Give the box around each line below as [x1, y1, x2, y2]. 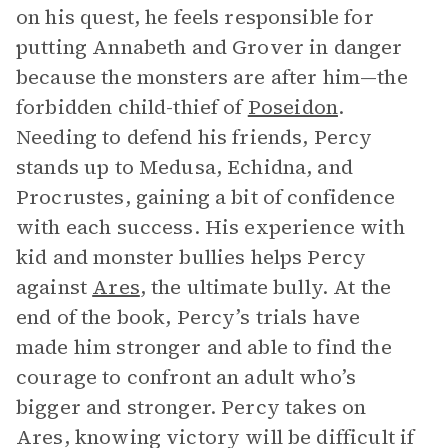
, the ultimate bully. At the [139, 273, 392, 301]
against [16, 273, 93, 301]
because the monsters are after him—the [16, 63, 408, 91]
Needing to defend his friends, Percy [16, 123, 373, 151]
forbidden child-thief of [16, 93, 248, 121]
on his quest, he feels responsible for [16, 3, 374, 31]
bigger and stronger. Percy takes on [16, 393, 367, 421]
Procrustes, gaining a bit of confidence [16, 183, 395, 211]
